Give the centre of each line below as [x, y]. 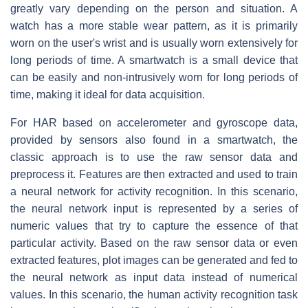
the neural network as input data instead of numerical [154, 277]
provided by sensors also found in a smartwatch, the [154, 140]
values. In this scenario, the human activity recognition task [154, 294]
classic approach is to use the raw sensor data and [154, 157]
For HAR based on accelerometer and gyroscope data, [154, 122]
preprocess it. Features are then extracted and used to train [154, 174]
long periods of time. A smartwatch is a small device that [154, 60]
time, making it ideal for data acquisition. [108, 94]
